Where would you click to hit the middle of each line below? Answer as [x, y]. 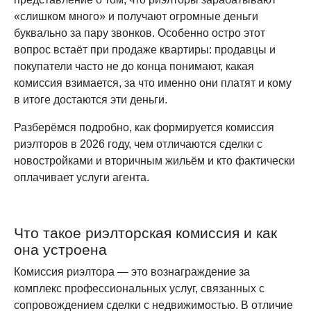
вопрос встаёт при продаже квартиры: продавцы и [145, 49]
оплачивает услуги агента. [82, 177]
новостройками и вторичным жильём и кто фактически [154, 160]
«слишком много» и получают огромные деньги [136, 16]
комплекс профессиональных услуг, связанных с [139, 288]
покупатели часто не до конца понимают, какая [134, 66]
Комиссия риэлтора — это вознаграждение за [132, 271]
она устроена [60, 249]
